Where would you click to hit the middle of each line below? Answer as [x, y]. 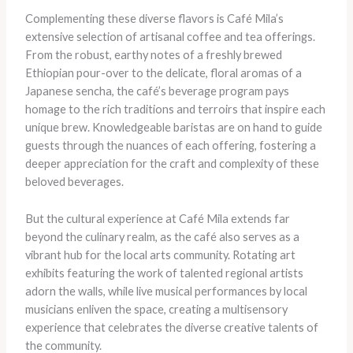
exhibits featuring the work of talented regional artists [164, 273]
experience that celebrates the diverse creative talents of [171, 327]
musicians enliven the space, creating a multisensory [156, 309]
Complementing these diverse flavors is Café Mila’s [154, 19]
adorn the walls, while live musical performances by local [166, 291]
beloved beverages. [74, 182]
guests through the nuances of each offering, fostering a [170, 146]
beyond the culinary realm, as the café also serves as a [162, 236]
